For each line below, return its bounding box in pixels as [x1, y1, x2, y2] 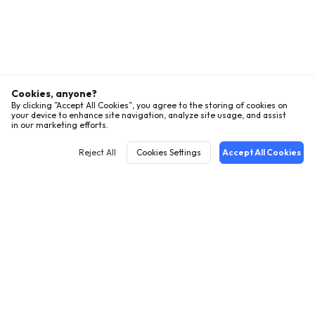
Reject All [79, 147, 116, 157]
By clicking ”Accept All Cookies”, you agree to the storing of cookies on [11, 100, 288, 110]
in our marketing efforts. [11, 120, 108, 130]
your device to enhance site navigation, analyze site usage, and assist [11, 110, 286, 120]
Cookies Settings [136, 147, 201, 157]
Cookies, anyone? [11, 87, 97, 100]
